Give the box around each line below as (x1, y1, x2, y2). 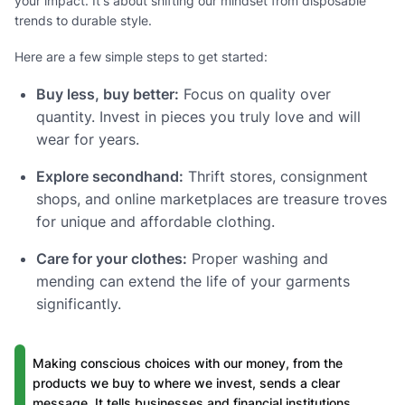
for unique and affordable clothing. (36, 212, 275, 231)
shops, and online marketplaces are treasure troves (36, 189, 387, 208)
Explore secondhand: (36, 166, 184, 185)
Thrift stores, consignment (184, 166, 368, 185)
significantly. (36, 294, 121, 313)
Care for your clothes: (36, 249, 187, 268)
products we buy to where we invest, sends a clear (33, 374, 340, 391)
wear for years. (36, 129, 139, 148)
